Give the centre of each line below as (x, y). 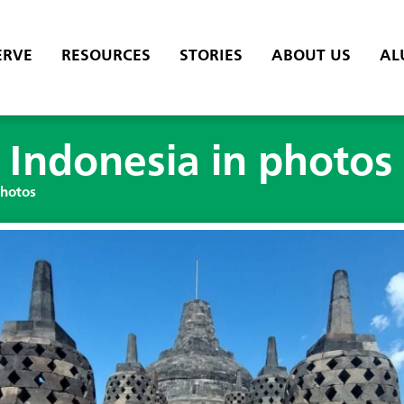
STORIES (211, 56)
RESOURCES (106, 56)
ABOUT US (311, 56)
